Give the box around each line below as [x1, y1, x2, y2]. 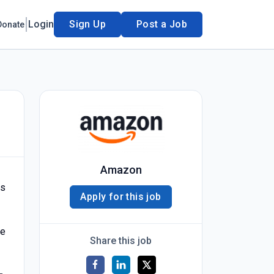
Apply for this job [80, 191, 161, 202]
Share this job [90, 235, 152, 246]
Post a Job [136, 18, 187, 30]
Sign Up [69, 18, 106, 30]
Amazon [100, 163, 142, 176]
